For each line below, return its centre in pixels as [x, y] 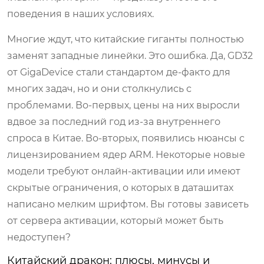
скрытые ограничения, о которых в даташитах [120, 187]
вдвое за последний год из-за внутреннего [114, 121]
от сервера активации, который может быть [115, 220]
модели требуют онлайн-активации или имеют [124, 171]
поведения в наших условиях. [80, 14]
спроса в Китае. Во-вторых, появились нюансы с [126, 138]
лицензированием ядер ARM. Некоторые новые [126, 154]
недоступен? [39, 237]
